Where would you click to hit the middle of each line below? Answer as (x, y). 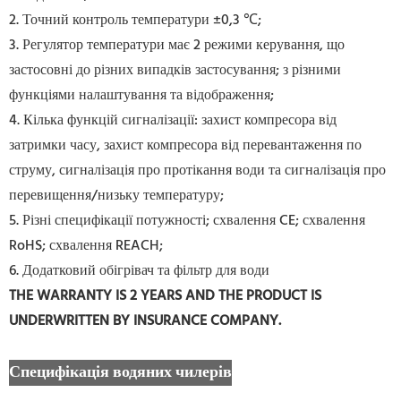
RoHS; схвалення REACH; (86, 246)
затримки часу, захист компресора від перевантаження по (185, 145)
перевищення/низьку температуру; (116, 196)
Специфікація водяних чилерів (120, 372)
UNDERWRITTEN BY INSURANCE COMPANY (144, 321)
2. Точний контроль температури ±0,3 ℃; (135, 20)
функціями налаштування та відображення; (141, 95)
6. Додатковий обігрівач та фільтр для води (139, 271)
